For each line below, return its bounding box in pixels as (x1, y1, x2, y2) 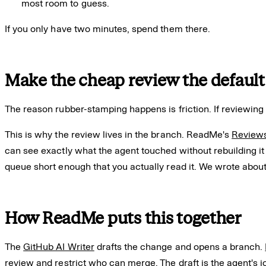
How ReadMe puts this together (5, 208, 241, 228)
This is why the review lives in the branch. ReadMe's (5, 128, 232, 140)
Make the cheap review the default (5, 70, 265, 90)
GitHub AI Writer (23, 240, 94, 252)
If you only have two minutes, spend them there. (5, 23, 210, 34)
